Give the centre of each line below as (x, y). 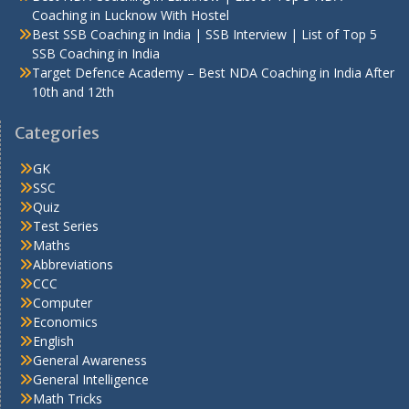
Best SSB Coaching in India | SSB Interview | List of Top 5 (204, 35)
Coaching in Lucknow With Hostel (131, 16)
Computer (63, 303)
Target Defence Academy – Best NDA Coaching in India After (213, 73)
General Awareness (90, 361)
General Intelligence (91, 380)
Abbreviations (73, 265)
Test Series (66, 226)
